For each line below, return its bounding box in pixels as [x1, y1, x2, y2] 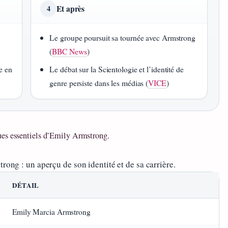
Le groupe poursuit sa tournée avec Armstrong [49, 32, 195, 43]
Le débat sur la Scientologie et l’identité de [49, 64, 184, 75]
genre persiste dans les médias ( [49, 77, 149, 89]
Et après [56, 3, 85, 15]
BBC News [52, 46, 87, 57]
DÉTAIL [12, 180, 39, 190]
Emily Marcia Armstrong [12, 207, 91, 217]
